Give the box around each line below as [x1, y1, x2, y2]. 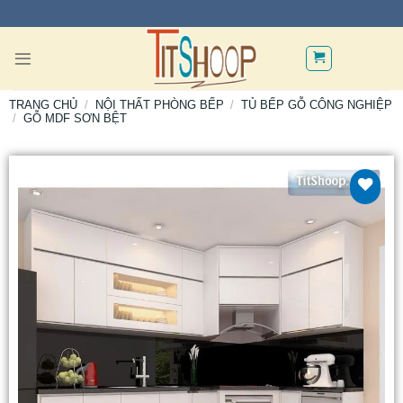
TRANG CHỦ [9, 99, 77, 112]
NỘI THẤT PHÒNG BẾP [94, 99, 224, 112]
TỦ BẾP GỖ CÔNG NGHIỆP [241, 99, 393, 112]
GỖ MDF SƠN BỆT [22, 112, 127, 125]
